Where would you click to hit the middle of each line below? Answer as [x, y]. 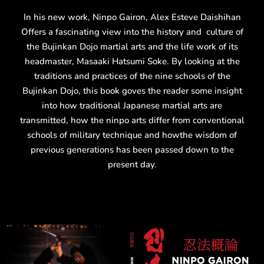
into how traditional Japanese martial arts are [132, 105]
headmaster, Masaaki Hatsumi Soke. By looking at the [132, 61]
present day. [132, 164]
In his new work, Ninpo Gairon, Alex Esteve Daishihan [132, 17]
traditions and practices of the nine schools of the [132, 76]
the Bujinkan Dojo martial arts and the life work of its [132, 46]
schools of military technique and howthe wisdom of [132, 135]
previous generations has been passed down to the [132, 149]
